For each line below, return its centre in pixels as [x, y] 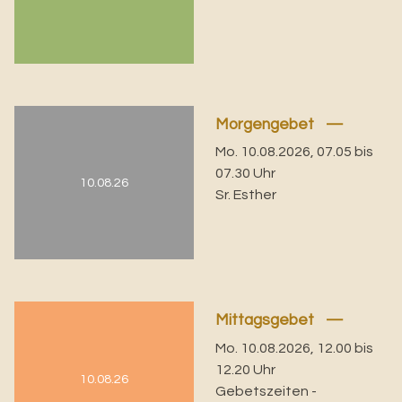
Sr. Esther [246, 194]
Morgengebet [267, 124]
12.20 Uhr [246, 369]
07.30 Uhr [246, 173]
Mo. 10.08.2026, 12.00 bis [295, 348]
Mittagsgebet [267, 321]
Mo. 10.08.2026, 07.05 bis [295, 151]
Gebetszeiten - [267, 391]
